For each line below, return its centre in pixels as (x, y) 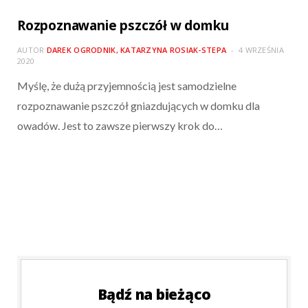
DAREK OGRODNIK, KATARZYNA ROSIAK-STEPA (136, 50)
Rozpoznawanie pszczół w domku (123, 26)
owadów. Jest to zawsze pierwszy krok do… (120, 126)
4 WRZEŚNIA (261, 50)
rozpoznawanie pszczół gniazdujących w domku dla (139, 106)
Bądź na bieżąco (154, 295)
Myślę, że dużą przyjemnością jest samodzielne (127, 86)
